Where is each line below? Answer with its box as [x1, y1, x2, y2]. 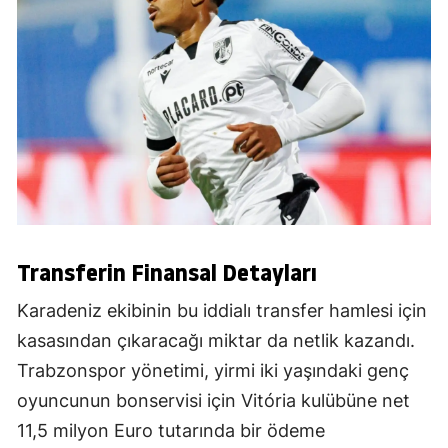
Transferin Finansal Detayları [17, 256, 317, 290]
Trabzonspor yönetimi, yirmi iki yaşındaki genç [17, 360, 409, 382]
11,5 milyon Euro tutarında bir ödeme [17, 420, 325, 442]
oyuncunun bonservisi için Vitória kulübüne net [17, 390, 410, 412]
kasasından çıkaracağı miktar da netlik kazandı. [17, 330, 415, 352]
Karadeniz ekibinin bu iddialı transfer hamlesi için [17, 300, 427, 322]
